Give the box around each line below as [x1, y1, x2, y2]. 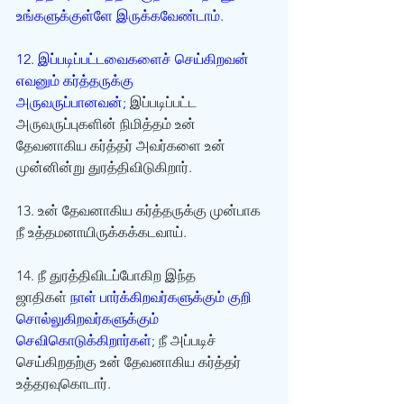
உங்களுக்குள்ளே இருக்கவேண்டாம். [16, 7, 224, 24]
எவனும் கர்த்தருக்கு [16, 72, 137, 89]
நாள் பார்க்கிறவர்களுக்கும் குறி [70, 289, 255, 306]
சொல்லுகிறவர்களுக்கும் [16, 310, 162, 327]
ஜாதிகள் [16, 289, 70, 306]
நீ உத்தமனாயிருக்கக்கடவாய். [16, 224, 187, 241]
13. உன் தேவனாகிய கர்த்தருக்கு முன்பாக [16, 202, 264, 219]
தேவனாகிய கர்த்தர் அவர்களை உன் [16, 137, 229, 154]
